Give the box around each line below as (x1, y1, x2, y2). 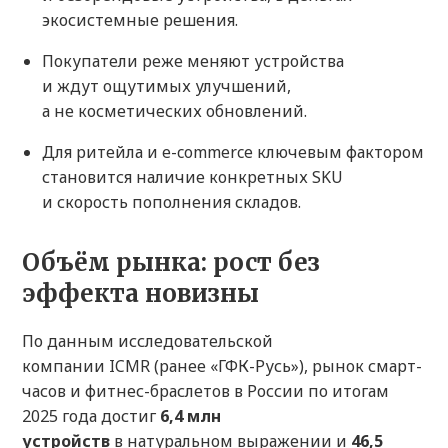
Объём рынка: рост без (22, 247, 320, 279)
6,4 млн (160, 405, 221, 428)
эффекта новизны (22, 278, 259, 310)
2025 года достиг (22, 405, 160, 428)
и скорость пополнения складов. (42, 191, 301, 214)
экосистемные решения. (42, 9, 238, 32)
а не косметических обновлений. (42, 100, 307, 123)
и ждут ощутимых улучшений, (42, 75, 291, 98)
